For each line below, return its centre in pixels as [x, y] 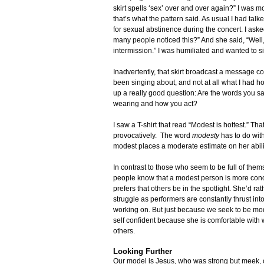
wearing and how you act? [155, 104]
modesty [207, 136]
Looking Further [143, 252]
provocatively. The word [153, 136]
